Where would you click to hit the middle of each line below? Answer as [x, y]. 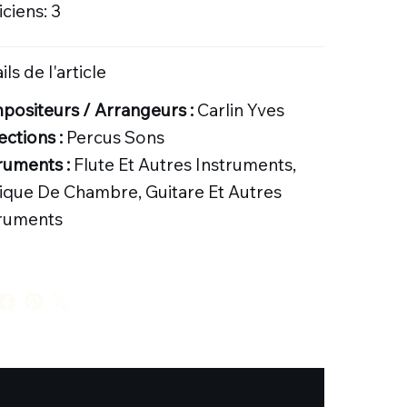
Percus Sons [113, 137]
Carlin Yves [238, 109]
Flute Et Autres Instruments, [183, 164]
